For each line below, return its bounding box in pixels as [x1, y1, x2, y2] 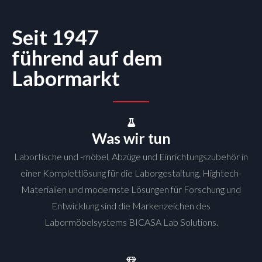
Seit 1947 [12, 25, 98, 49]
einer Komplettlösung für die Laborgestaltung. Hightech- [20, 167, 242, 178]
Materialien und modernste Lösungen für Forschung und [21, 184, 241, 195]
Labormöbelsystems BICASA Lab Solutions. [44, 216, 218, 227]
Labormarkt [12, 65, 120, 90]
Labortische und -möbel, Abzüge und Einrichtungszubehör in [14, 151, 248, 162]
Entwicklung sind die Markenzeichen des [51, 200, 211, 211]
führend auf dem [12, 45, 162, 70]
